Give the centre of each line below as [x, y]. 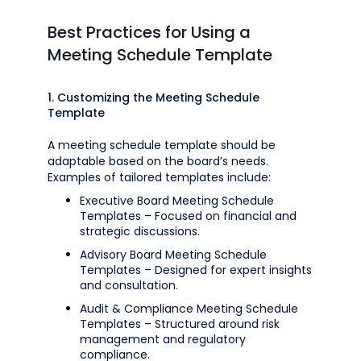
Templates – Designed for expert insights [196, 270]
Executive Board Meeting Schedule [177, 201]
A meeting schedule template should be [162, 145]
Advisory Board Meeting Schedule [173, 255]
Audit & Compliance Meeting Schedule [189, 309]
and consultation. [129, 285]
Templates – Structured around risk [180, 324]
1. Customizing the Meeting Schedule [154, 98]
